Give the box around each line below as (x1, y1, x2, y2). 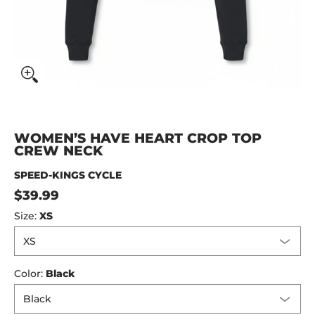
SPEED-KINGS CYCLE (14, 169, 122, 181)
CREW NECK (14, 143, 103, 159)
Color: (14, 267, 46, 280)
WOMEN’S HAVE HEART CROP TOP (14, 130, 262, 146)
